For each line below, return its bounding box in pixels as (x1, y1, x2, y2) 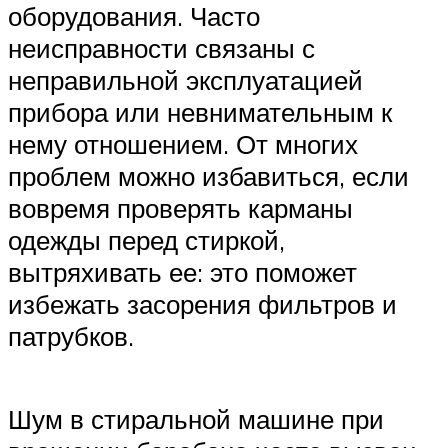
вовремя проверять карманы (8, 192, 353, 225)
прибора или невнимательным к (8, 96, 392, 129)
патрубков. (8, 320, 134, 353)
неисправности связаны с (8, 32, 315, 65)
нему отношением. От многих (8, 128, 358, 161)
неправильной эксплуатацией (8, 64, 363, 97)
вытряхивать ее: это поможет (8, 256, 357, 289)
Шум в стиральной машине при (8, 403, 384, 436)
